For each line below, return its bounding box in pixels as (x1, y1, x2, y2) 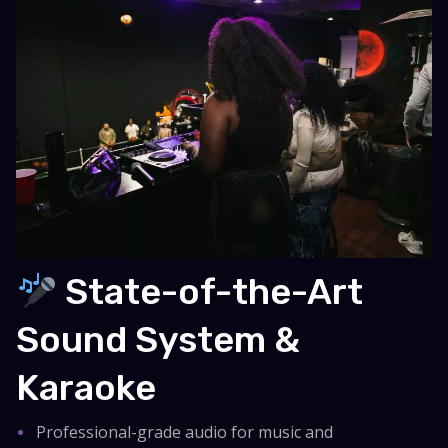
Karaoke (16, 366, 157, 410)
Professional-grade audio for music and (36, 421, 334, 444)
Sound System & (16, 318, 301, 362)
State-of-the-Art (57, 270, 364, 314)
